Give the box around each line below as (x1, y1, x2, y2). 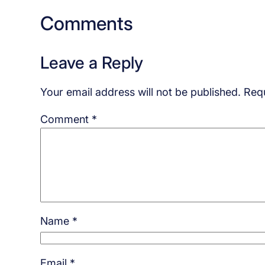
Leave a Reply (40, 52, 143, 73)
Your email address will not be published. (40, 85, 241, 98)
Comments (40, 11, 133, 35)
